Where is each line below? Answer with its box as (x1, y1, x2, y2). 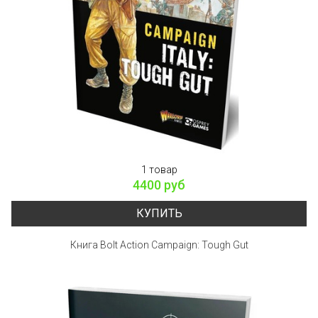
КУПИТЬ (136, 206, 182, 220)
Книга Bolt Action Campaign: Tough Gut (70, 238, 248, 251)
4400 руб (133, 177, 185, 192)
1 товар (141, 163, 177, 175)
